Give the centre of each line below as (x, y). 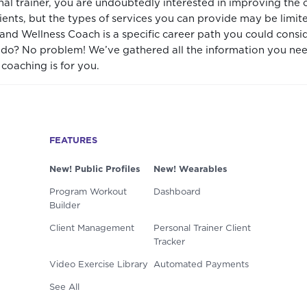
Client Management (91, 229)
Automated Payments (201, 265)
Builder (64, 206)
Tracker (169, 243)
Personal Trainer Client (202, 229)
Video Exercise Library (98, 265)
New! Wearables (190, 170)
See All (64, 287)
